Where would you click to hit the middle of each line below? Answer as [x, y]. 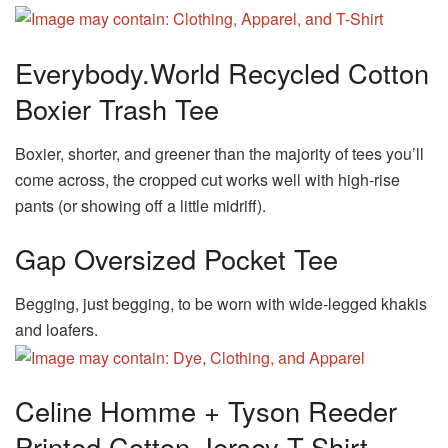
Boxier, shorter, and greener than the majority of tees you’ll [219, 153]
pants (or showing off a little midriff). [140, 205]
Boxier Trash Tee [117, 108]
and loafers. [56, 329]
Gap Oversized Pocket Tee [176, 259]
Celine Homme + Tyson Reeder [206, 411]
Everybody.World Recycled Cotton [222, 72]
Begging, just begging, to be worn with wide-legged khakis [221, 303]
